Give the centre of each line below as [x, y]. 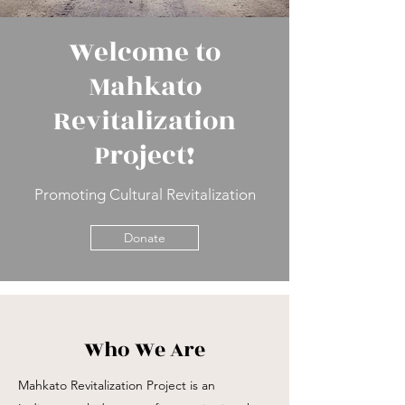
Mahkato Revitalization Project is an [117, 385]
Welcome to [145, 52]
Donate [145, 238]
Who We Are [145, 350]
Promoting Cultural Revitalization [145, 194]
